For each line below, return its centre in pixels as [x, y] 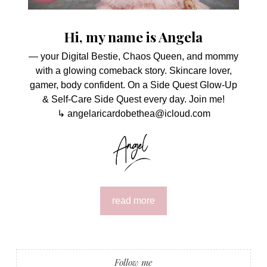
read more [133, 200]
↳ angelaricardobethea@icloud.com [133, 113]
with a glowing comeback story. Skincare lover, [133, 70]
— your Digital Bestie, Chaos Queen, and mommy [133, 56]
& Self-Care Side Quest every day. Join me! [133, 99]
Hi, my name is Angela [133, 36]
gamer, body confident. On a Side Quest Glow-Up [133, 85]
